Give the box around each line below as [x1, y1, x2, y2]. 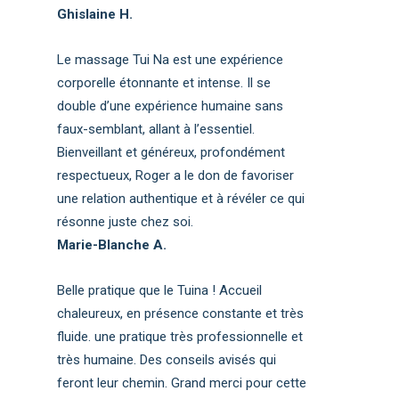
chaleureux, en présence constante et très [57, 305, 305, 322]
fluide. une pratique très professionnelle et [57, 328, 304, 345]
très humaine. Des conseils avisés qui [57, 351, 277, 368]
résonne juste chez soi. [57, 213, 194, 230]
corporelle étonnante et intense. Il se [57, 74, 272, 91]
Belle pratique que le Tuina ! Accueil [57, 281, 263, 298]
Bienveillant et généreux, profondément [57, 143, 286, 160]
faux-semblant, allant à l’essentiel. [57, 120, 256, 137]
